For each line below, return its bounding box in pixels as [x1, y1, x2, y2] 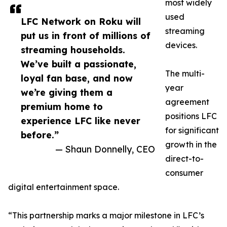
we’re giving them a [21, 87, 112, 98]
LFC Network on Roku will [21, 16, 141, 27]
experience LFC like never [21, 115, 140, 127]
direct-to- [165, 154, 204, 164]
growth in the [165, 139, 217, 150]
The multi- [165, 68, 205, 79]
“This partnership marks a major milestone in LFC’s [8, 210, 204, 221]
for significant [165, 125, 219, 136]
